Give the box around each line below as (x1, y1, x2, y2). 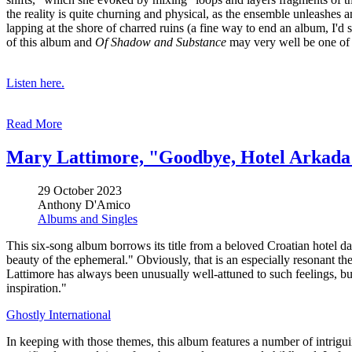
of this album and (6, 35, 95, 49)
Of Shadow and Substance (95, 35, 226, 49)
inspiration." (6, 280, 67, 295)
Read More (6, 116, 62, 130)
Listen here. (6, 75, 64, 90)
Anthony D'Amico (38, 197, 130, 211)
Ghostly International (6, 307, 111, 321)
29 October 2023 (38, 183, 122, 197)
